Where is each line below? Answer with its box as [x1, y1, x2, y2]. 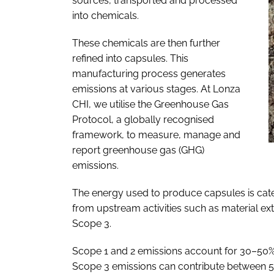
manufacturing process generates [72, 68, 226, 80]
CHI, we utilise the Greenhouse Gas [72, 98, 229, 111]
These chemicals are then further [72, 37, 220, 50]
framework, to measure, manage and [72, 129, 240, 141]
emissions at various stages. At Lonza [72, 83, 240, 95]
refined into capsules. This [72, 53, 188, 65]
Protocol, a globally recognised [72, 114, 214, 126]
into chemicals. [72, 10, 139, 22]
